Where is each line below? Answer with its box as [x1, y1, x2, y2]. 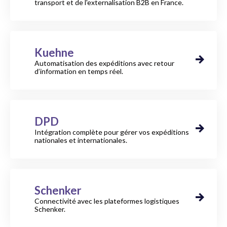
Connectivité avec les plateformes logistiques [34, 196, 179, 205]
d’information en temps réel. [34, 66, 123, 75]
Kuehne [34, 45, 74, 59]
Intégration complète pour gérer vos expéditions [34, 127, 189, 136]
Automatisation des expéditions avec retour [34, 58, 174, 67]
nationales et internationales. [34, 135, 127, 144]
